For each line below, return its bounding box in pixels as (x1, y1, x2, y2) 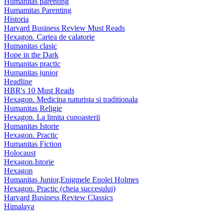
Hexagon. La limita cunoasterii (4, 113, 100, 122)
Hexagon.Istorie (4, 158, 54, 166)
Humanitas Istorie (4, 122, 59, 131)
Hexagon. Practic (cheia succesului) (4, 184, 115, 193)
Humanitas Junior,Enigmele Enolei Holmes (4, 175, 139, 184)
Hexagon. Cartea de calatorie (4, 33, 95, 42)
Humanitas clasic (4, 42, 57, 51)
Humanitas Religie (4, 104, 62, 113)
